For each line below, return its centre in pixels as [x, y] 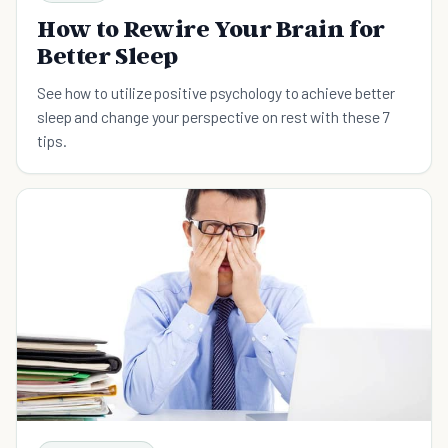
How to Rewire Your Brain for [211, 28]
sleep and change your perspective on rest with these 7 [213, 116]
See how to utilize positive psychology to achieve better [216, 92]
